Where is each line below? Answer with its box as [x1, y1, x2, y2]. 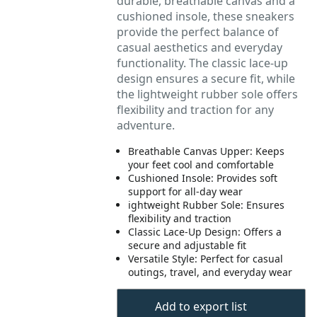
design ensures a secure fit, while [117, 71, 296, 86]
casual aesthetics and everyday [117, 40, 283, 55]
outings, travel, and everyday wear [128, 265, 293, 279]
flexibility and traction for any [117, 102, 275, 117]
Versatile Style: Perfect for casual [128, 252, 284, 265]
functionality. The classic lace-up [117, 55, 289, 71]
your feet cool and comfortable [128, 158, 275, 171]
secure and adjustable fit [128, 238, 247, 252]
